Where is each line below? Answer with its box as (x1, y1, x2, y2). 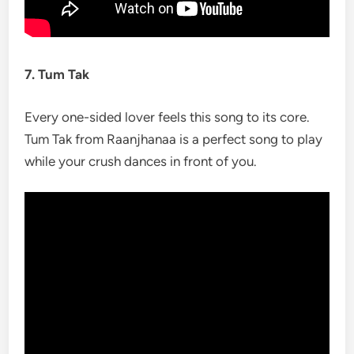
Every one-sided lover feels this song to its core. (24, 108, 311, 125)
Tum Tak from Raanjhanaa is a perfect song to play (24, 130, 323, 147)
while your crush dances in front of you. (24, 153, 258, 169)
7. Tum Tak (24, 66, 90, 82)
